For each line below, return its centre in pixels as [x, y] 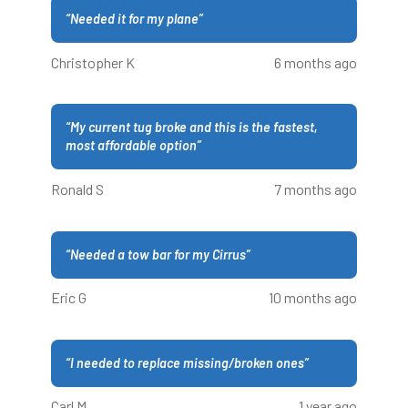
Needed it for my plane [134, 19]
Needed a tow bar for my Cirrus [158, 254]
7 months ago [316, 189]
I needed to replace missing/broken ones [187, 362]
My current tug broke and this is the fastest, [194, 127]
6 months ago [316, 62]
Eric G [69, 298]
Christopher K [93, 62]
